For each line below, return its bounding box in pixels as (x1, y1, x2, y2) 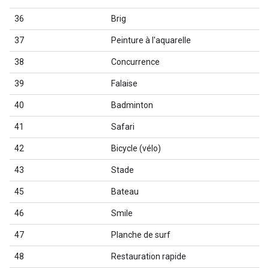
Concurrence (111, 57, 160, 67)
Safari (111, 122, 134, 131)
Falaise (111, 79, 138, 88)
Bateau (111, 187, 139, 196)
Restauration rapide (111, 252, 186, 261)
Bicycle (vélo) (111, 144, 161, 153)
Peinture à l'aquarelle (111, 35, 191, 45)
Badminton (111, 100, 153, 110)
